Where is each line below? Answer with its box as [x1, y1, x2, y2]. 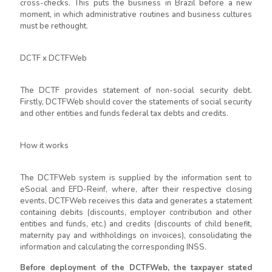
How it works [20, 140, 69, 151]
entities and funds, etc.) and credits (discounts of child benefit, [20, 219, 252, 229]
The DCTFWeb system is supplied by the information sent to [20, 172, 252, 183]
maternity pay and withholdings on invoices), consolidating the [20, 230, 252, 241]
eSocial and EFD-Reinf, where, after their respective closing [20, 184, 252, 195]
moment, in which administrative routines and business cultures [20, 9, 252, 20]
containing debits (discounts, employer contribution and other [20, 207, 252, 218]
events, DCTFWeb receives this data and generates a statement [20, 195, 252, 206]
